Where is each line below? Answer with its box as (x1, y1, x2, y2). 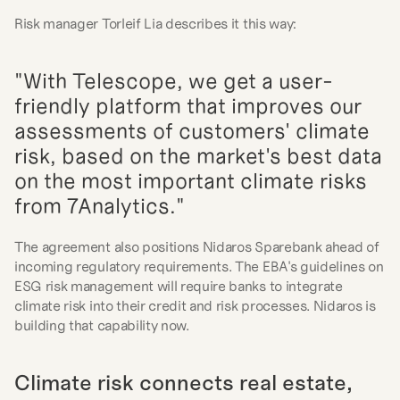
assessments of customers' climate (14, 118, 370, 145)
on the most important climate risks (14, 168, 367, 195)
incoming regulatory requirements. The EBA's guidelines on (14, 257, 384, 275)
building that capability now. (14, 316, 189, 334)
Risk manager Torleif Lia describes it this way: (14, 14, 296, 32)
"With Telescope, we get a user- (14, 68, 333, 95)
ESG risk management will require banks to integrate (14, 277, 343, 295)
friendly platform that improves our (14, 93, 362, 120)
